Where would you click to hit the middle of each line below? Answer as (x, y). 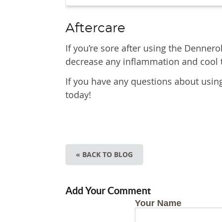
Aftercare (95, 28)
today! (78, 95)
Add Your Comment (108, 191)
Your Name (158, 203)
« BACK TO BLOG (104, 154)
